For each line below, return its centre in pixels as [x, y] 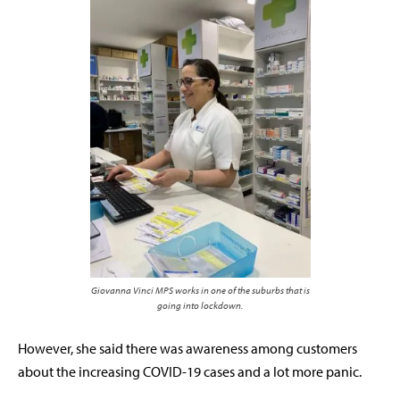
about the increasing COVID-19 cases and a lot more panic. [191, 371]
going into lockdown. [200, 305]
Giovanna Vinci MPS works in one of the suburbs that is [200, 290]
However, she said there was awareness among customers [187, 348]
